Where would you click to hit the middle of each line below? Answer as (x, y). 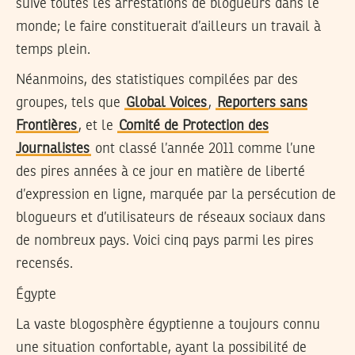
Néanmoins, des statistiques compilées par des (157, 80)
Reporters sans (262, 103)
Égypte (36, 294)
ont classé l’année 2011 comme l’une (203, 149)
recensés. (44, 264)
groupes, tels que (70, 103)
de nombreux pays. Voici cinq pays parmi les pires (165, 241)
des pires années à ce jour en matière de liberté (160, 172)
